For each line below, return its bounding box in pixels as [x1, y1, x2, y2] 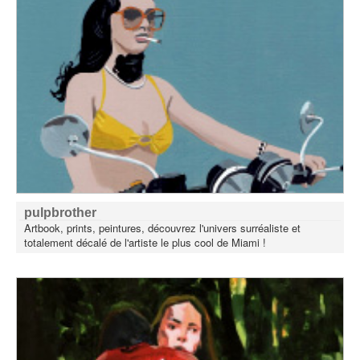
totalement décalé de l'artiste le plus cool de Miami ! [24, 234, 266, 250]
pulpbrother [24, 205, 96, 219]
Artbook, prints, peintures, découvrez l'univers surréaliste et [24, 219, 301, 235]
